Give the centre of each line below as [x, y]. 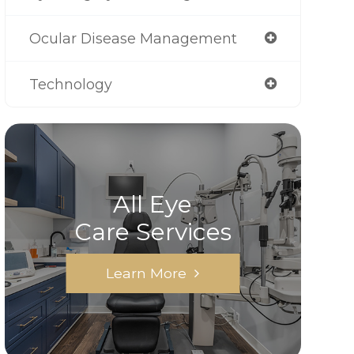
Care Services [153, 232]
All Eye [153, 204]
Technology [70, 84]
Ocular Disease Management [133, 38]
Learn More [147, 273]
